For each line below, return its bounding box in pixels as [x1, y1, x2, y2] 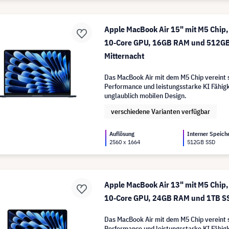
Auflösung [109, 130, 135, 138]
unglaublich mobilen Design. [104, 91, 187, 100]
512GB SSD [187, 138, 216, 146]
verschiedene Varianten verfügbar [111, 107, 211, 116]
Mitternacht [104, 51, 145, 61]
